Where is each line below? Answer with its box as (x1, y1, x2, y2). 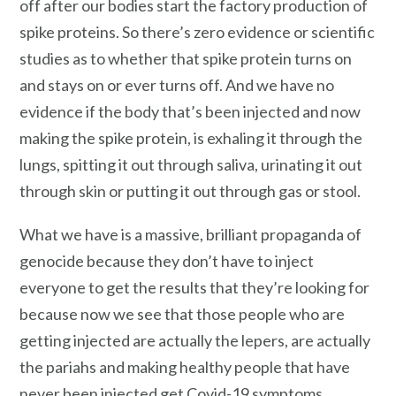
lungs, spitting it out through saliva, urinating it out (19, 154, 362, 174)
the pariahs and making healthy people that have (19, 357, 350, 377)
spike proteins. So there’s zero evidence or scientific (19, 21, 375, 42)
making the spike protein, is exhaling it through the (19, 127, 362, 148)
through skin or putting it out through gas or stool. (19, 180, 361, 201)
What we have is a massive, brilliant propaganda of (19, 225, 362, 245)
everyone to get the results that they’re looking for (19, 278, 369, 298)
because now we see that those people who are (19, 304, 345, 324)
